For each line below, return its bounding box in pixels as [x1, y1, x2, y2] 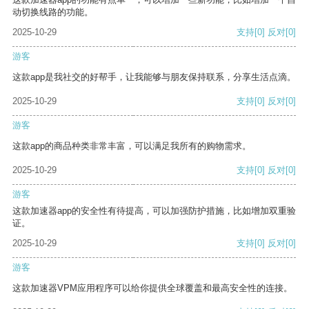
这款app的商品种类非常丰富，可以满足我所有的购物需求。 [12, 141, 251, 152]
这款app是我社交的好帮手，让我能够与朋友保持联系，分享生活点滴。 [12, 72, 296, 83]
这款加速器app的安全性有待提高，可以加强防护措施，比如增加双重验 [12, 206, 296, 217]
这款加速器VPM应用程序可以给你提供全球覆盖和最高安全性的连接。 [12, 283, 292, 294]
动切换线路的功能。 [12, 7, 93, 18]
